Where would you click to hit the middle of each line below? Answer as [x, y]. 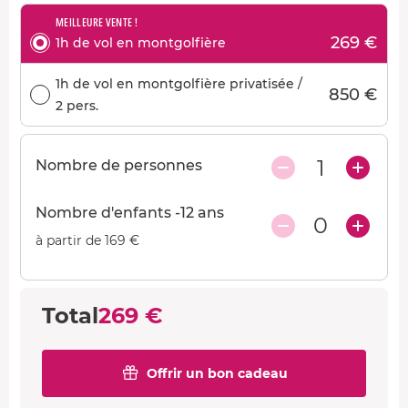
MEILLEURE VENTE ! [97, 22]
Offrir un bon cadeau [217, 373]
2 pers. [77, 105]
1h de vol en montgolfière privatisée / [179, 83]
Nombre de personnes [119, 165]
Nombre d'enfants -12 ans [130, 212]
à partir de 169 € [87, 240]
